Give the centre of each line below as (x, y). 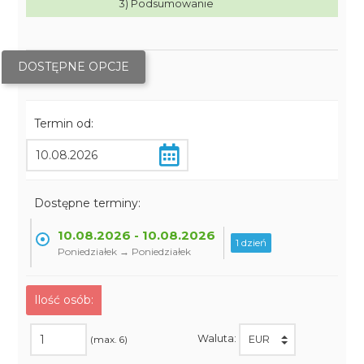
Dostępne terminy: (88, 203)
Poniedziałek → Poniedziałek (125, 251)
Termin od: (64, 123)
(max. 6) (109, 339)
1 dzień (251, 243)
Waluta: (218, 339)
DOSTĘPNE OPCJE (74, 67)
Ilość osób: (64, 300)
